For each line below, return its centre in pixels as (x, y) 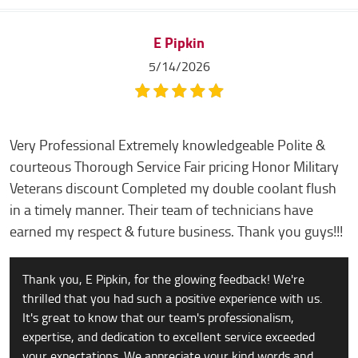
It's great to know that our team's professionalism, (158, 318)
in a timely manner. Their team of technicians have (161, 210)
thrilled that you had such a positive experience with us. (172, 298)
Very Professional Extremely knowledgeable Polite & (167, 145)
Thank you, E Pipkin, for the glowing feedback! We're (163, 279)
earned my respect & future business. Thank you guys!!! (176, 232)
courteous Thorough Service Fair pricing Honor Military (174, 167)
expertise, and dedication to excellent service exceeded (169, 337)
